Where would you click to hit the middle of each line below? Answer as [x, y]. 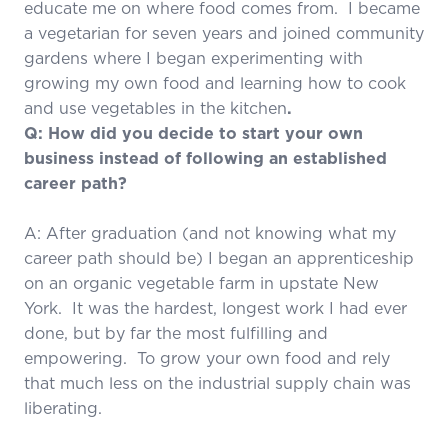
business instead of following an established [205, 157]
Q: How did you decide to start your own [193, 132]
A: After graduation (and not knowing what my [210, 232]
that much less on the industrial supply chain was [217, 382]
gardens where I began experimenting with [193, 57]
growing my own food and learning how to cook [215, 82]
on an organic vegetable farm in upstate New [201, 282]
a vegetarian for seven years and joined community [224, 32]
